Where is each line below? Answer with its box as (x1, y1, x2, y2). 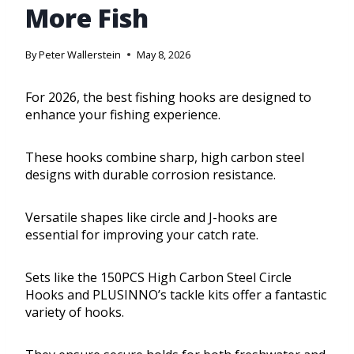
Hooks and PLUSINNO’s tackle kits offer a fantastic (25, 286, 326, 304)
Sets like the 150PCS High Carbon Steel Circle (25, 269, 292, 287)
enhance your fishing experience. (25, 106, 220, 124)
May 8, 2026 (137, 47, 191, 62)
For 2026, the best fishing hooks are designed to (25, 88, 311, 107)
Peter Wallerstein (39, 47, 122, 62)
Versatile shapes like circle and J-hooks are (25, 209, 277, 227)
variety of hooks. (25, 303, 124, 322)
